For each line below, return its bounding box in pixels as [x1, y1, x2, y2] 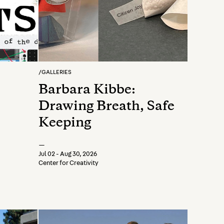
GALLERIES [41, 69, 71, 75]
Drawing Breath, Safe [38, 101, 174, 113]
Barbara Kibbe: [38, 84, 135, 96]
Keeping [38, 117, 91, 129]
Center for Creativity [38, 160, 98, 166]
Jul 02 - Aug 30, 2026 [38, 151, 97, 157]
